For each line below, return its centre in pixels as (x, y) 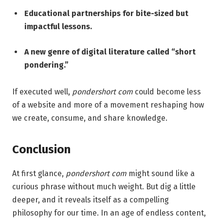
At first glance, (39, 173)
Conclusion (41, 149)
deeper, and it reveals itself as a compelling (91, 200)
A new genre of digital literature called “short (110, 52)
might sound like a (161, 173)
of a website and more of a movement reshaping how (108, 105)
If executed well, (42, 92)
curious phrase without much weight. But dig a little (104, 186)
